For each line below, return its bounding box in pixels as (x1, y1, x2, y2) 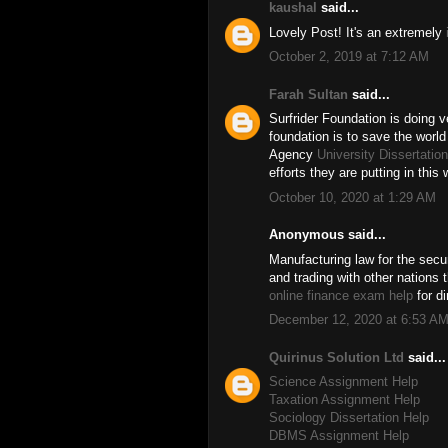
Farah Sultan (269, 86, 348, 102)
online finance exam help (269, 287, 413, 303)
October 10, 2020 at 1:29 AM (269, 189, 436, 205)
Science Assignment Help (269, 374, 418, 389)
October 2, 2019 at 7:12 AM (269, 49, 429, 64)
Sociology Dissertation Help (269, 410, 429, 425)
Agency (269, 147, 317, 162)
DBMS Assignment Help (269, 428, 409, 443)
